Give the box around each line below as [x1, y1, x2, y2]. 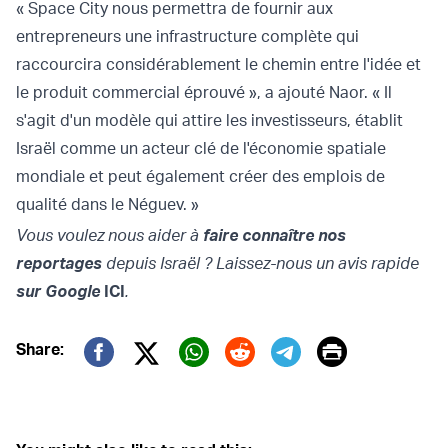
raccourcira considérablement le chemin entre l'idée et [16, 53, 421, 74]
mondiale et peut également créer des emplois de [16, 165, 385, 186]
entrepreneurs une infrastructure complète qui [16, 25, 359, 46]
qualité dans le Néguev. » [16, 193, 199, 214]
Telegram [270, 361, 395, 399]
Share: [16, 338, 64, 359]
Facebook [83, 361, 219, 399]
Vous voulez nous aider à [16, 224, 203, 245]
